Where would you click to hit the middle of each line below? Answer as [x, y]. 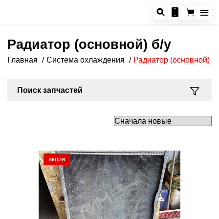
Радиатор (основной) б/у [89, 44]
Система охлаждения [86, 60]
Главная [22, 60]
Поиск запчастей [50, 90]
